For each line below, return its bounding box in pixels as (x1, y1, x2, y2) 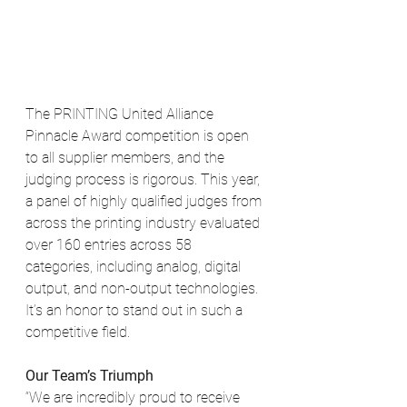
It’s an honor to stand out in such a (25, 302, 246, 320)
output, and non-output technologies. (25, 280, 262, 298)
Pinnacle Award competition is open (25, 127, 253, 145)
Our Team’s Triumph (25, 367, 154, 385)
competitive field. (25, 323, 130, 342)
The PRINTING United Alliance (25, 105, 217, 124)
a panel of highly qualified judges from (25, 193, 265, 211)
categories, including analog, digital (25, 258, 244, 276)
